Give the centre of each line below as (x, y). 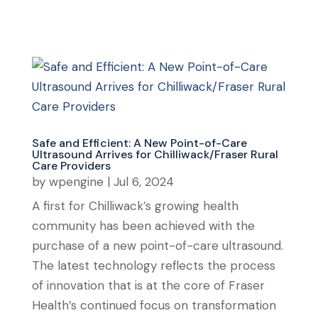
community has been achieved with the (143, 225)
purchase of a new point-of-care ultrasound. (157, 245)
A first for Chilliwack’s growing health (135, 205)
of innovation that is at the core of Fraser (148, 285)
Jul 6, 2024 (143, 181)
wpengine (76, 181)
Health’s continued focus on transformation (154, 305)
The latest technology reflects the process (153, 265)
